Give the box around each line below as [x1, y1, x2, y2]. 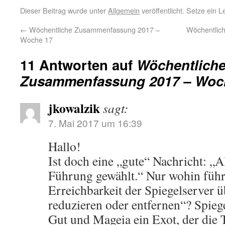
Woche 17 [20, 34, 53, 45]
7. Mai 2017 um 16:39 [48, 116, 142, 130]
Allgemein [108, 5, 140, 16]
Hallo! [48, 138, 81, 155]
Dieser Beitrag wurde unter [20, 5, 108, 16]
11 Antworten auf [20, 55, 137, 74]
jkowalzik [48, 98, 100, 118]
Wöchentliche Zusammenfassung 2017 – [27, 24, 160, 35]
